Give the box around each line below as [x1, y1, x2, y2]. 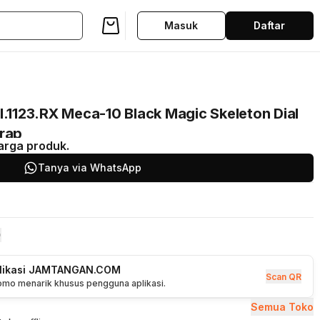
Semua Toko [251, 301, 314, 313]
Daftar [254, 19, 286, 31]
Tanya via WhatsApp [37, 161, 141, 174]
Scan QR [266, 271, 301, 282]
